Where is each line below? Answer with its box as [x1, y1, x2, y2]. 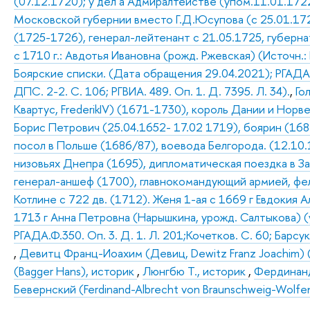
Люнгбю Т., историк [143, 263, 249, 280]
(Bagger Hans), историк [14, 263, 138, 280]
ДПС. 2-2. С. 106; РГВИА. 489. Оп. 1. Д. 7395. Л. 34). [14, 83, 291, 100]
